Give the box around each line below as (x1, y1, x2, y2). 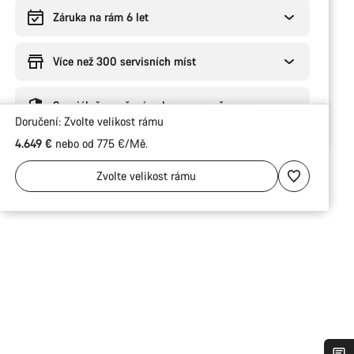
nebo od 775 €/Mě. (51, 136, 148, 152)
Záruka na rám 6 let (52, 9, 149, 24)
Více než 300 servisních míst (52, 54, 196, 69)
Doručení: (14, 114, 64, 130)
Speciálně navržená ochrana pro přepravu (52, 98, 256, 113)
